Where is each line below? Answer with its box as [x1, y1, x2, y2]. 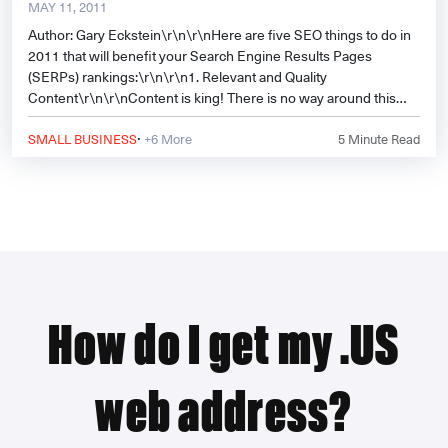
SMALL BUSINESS [28, 129, 137, 149]
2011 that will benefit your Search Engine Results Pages [28, 45, 372, 67]
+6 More [141, 129, 192, 149]
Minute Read [345, 129, 420, 149]
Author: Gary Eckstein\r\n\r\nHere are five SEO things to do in [28, 24, 411, 46]
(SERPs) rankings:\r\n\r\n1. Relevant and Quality [28, 66, 327, 88]
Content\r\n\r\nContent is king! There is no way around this [28, 87, 396, 109]
